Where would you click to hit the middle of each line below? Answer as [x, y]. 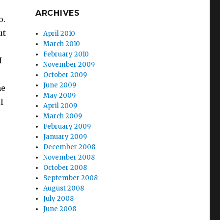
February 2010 [66, 54]
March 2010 [62, 44]
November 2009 [69, 65]
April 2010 [59, 34]
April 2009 [60, 106]
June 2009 [60, 85]
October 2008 [65, 168]
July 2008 [59, 199]
